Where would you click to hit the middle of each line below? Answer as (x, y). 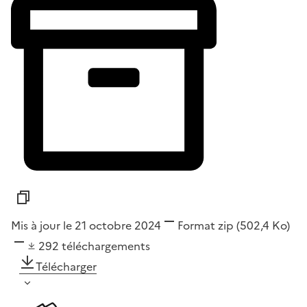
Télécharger (66, 267)
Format (196, 226)
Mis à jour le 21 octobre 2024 (86, 226)
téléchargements (106, 246)
